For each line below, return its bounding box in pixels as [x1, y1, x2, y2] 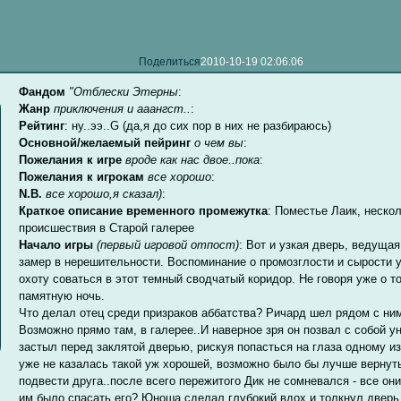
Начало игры [19, 238, 94, 252]
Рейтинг [19, 119, 65, 133]
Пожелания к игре [19, 153, 123, 167]
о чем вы [194, 136, 244, 150]
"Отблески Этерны [69, 85, 179, 99]
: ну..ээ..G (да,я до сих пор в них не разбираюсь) [64, 119, 332, 133]
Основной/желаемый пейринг [19, 136, 192, 150]
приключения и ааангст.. [54, 102, 192, 116]
